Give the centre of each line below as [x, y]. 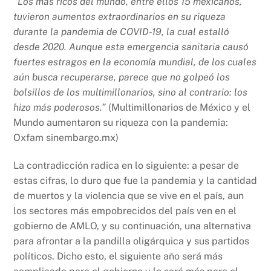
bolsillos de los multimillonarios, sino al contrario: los [131, 93]
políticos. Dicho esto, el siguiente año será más [118, 256]
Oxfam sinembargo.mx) [66, 138]
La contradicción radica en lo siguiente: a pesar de [126, 166]
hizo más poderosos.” [60, 108]
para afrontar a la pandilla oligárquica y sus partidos [132, 241]
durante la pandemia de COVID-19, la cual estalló [122, 32]
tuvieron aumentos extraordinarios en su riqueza [120, 17]
